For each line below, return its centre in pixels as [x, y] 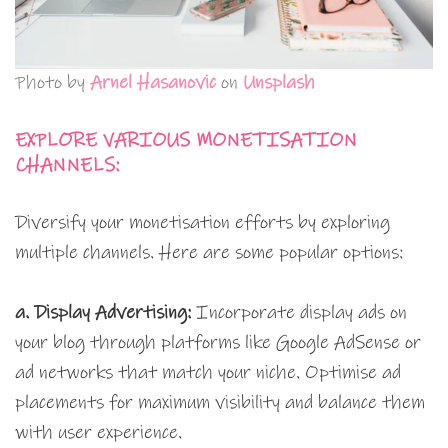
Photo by [52, 83]
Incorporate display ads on [299, 313]
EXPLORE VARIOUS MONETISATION [186, 141]
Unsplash [279, 83]
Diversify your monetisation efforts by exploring [202, 223]
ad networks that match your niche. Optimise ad [208, 373]
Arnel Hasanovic [153, 83]
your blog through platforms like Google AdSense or [218, 343]
